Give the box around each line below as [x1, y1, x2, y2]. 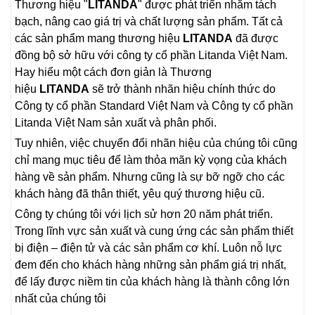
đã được [233, 32, 278, 44]
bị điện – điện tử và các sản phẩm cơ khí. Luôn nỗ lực [15, 241, 282, 254]
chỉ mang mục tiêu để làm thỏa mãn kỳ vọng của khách [15, 153, 287, 166]
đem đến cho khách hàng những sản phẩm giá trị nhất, [15, 258, 286, 271]
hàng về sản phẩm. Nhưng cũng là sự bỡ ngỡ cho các [15, 170, 285, 183]
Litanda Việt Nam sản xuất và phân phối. [15, 116, 217, 129]
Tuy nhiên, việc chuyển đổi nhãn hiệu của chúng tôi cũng [15, 136, 297, 149]
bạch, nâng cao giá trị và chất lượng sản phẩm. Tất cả [15, 15, 283, 27]
